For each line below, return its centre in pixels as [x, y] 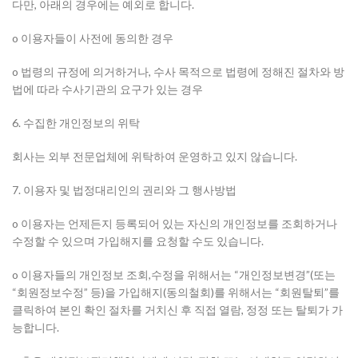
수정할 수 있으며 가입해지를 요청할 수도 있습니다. [138, 241]
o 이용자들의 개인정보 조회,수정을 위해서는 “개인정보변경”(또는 [174, 274]
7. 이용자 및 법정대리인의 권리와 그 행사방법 [124, 190]
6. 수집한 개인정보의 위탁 [76, 123]
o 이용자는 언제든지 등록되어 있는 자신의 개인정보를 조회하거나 [175, 223]
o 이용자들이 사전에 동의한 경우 [93, 38]
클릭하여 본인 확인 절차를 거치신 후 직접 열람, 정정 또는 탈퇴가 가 [177, 310]
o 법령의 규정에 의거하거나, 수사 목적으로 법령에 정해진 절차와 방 [178, 72]
